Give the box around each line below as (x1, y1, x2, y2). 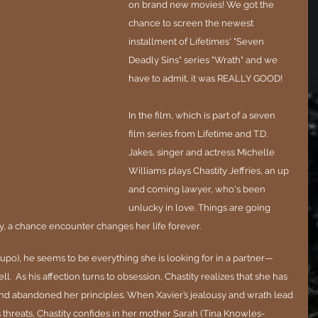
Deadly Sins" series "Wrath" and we (128, 54, 280, 65)
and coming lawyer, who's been (128, 183, 268, 194)
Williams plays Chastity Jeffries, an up (128, 165, 291, 176)
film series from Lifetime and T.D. (128, 128, 270, 139)
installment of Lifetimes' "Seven (128, 35, 266, 47)
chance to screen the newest (128, 17, 256, 28)
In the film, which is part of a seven (128, 109, 278, 121)
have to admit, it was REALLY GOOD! (128, 72, 283, 84)
